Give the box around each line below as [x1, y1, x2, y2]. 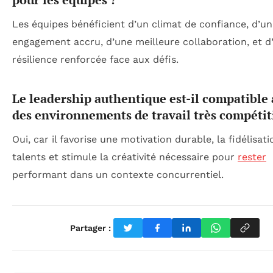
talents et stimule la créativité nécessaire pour [12, 151, 238, 163]
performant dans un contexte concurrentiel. [12, 169, 224, 181]
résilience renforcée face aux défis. [12, 54, 179, 66]
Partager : [69, 222, 111, 233]
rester [238, 151, 266, 163]
